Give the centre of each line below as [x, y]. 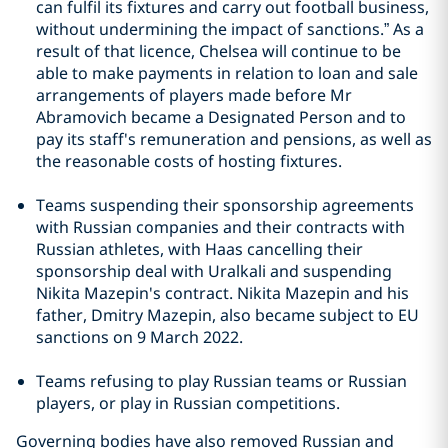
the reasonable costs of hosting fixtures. [189, 161]
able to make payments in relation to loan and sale [227, 73]
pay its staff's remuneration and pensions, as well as [234, 139]
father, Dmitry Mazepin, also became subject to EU [227, 315]
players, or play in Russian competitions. [188, 403]
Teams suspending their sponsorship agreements [225, 205]
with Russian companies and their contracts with [220, 227]
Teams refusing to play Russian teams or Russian [221, 381]
